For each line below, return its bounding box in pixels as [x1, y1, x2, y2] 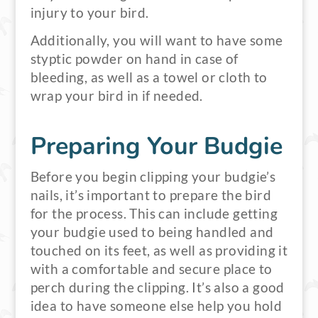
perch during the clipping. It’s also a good [30, 280, 285, 295]
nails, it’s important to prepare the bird [30, 187, 271, 203]
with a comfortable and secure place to [30, 261, 273, 277]
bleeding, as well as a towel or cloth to [30, 70, 268, 85]
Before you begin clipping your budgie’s [30, 169, 276, 185]
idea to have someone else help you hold [30, 298, 283, 314]
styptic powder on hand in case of [30, 51, 238, 67]
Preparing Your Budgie [30, 130, 283, 163]
